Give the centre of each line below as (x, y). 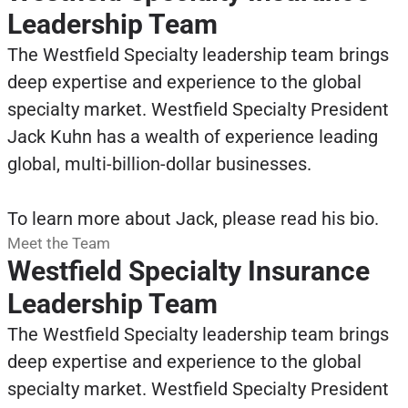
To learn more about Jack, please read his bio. (193, 218)
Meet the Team (58, 243)
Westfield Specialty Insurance (188, 270)
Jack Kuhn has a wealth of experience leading (192, 136)
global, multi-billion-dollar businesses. (159, 163)
